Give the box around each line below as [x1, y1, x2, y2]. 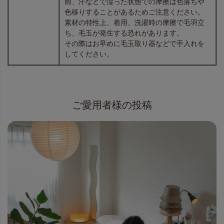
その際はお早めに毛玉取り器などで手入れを [64, 39, 204, 48]
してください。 [64, 50, 113, 58]
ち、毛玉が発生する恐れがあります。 [64, 29, 183, 37]
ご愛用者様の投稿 [72, 99, 152, 110]
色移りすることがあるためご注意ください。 [64, 8, 204, 16]
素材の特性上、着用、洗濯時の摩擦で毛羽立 [64, 18, 204, 27]
